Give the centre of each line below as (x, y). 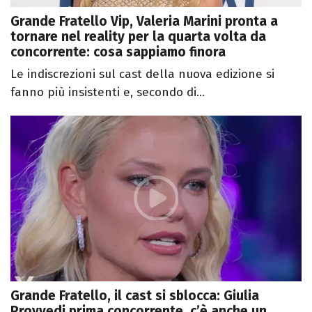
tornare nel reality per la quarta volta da (138, 36)
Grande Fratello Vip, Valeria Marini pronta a (144, 21)
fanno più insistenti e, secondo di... (108, 92)
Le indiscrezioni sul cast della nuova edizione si (142, 74)
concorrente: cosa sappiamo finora (118, 52)
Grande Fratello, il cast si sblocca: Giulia (135, 296)
